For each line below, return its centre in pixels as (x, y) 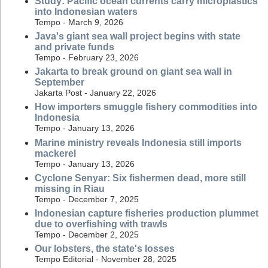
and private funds (74, 47)
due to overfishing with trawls (101, 224)
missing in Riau (70, 188)
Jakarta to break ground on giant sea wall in (133, 72)
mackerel (55, 153)
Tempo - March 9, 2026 (79, 22)
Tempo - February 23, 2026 (87, 58)
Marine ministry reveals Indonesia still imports (138, 142)
